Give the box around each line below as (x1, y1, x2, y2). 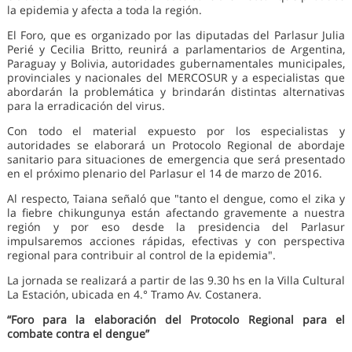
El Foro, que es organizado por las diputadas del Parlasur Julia (6, 27, 346, 43)
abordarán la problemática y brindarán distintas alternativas (6, 84, 346, 100)
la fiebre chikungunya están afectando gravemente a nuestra (6, 205, 346, 221)
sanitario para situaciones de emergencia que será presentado (6, 152, 346, 167)
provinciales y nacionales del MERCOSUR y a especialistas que (6, 70, 346, 86)
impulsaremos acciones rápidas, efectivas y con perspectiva (6, 233, 346, 249)
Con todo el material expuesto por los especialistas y (6, 123, 346, 139)
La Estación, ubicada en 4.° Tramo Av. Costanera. (6, 287, 262, 302)
